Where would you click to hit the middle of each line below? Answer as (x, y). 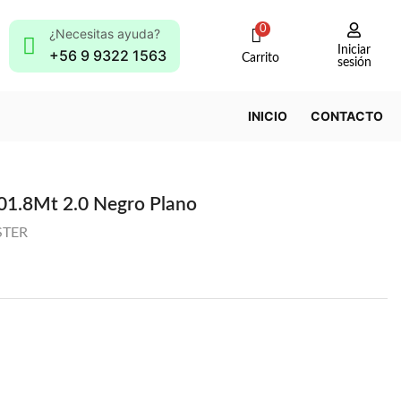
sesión (354, 63)
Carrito (261, 59)
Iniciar (354, 51)
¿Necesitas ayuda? (105, 33)
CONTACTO (347, 116)
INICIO (268, 116)
